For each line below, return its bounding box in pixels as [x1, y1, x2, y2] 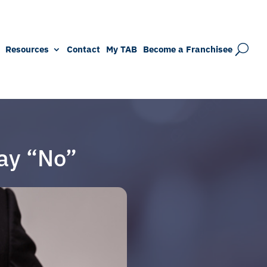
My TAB [106, 43, 137, 55]
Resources [5, 43, 49, 55]
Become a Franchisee [143, 43, 232, 55]
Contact [67, 43, 100, 55]
